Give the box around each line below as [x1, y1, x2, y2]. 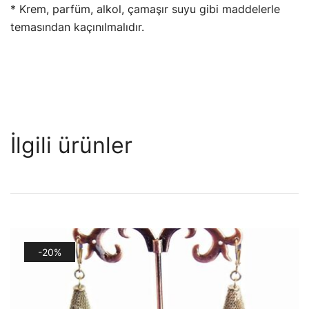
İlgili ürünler [10, 131, 132, 159]
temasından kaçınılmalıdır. [10, 19, 144, 34]
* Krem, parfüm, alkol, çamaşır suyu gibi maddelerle [10, 1, 280, 16]
